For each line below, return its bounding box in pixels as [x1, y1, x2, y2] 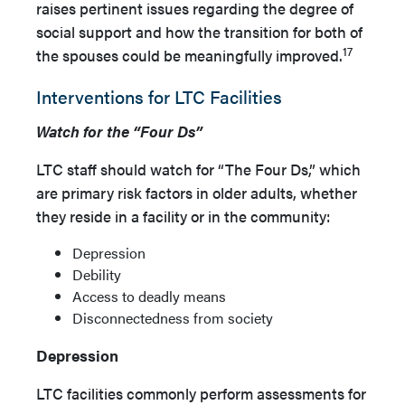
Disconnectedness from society [72, 307, 273, 328]
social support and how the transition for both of [36, 21, 363, 42]
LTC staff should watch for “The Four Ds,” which [36, 158, 361, 180]
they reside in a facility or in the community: [36, 205, 334, 227]
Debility [72, 264, 121, 285]
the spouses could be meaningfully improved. [36, 44, 343, 66]
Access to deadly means [72, 286, 226, 306]
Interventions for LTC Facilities [36, 83, 282, 109]
